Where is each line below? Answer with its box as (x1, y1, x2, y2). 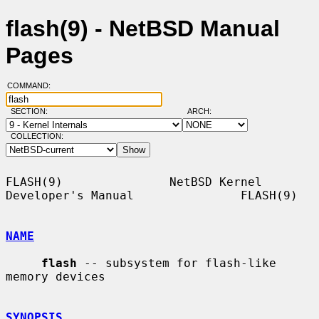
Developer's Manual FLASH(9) (6, 188, 298, 202)
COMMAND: (6, 81, 59, 90)
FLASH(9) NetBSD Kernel (6, 174, 262, 189)
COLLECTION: (10, 132, 63, 141)
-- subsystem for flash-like (77, 256, 276, 270)
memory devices (6, 269, 105, 283)
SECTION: (10, 107, 54, 116)
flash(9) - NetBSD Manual (6, 16, 280, 42)
